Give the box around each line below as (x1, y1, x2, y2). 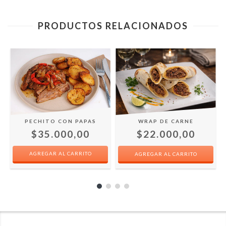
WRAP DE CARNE (138, 118, 194, 125)
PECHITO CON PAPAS (24, 118, 96, 124)
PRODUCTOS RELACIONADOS (38, 20, 188, 31)
